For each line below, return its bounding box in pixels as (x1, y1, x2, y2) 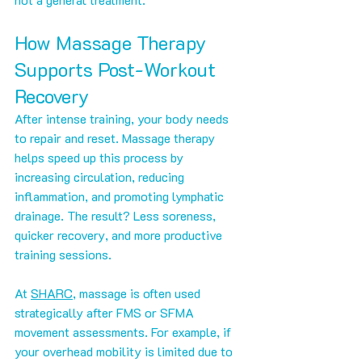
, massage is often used (73, 284, 204, 302)
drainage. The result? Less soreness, (15, 207, 219, 225)
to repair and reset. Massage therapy (15, 129, 218, 147)
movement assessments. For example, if (15, 323, 234, 341)
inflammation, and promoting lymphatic (15, 187, 227, 205)
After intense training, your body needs (15, 110, 232, 128)
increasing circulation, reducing (15, 168, 187, 186)
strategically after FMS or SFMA (15, 304, 197, 322)
